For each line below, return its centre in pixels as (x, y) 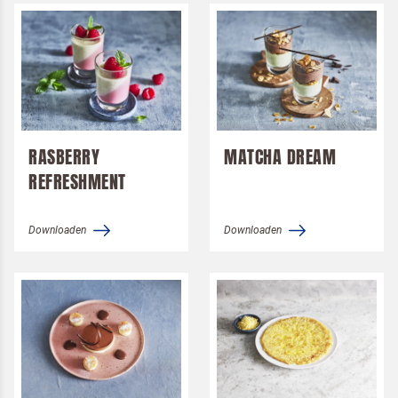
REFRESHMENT (77, 182)
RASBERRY (64, 157)
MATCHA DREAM (280, 157)
